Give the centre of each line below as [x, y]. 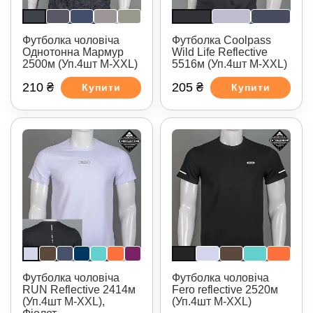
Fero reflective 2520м [225, 289]
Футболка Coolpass [221, 40]
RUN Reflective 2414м [79, 289]
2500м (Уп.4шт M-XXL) [80, 64]
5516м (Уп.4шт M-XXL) [230, 64]
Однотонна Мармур [73, 52]
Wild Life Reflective [220, 52]
